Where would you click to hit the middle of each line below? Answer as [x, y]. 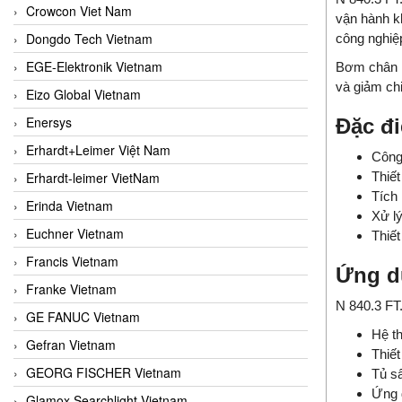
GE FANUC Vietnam [83, 316]
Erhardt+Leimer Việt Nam [98, 149]
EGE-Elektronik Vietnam [94, 66]
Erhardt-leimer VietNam [93, 177]
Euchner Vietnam [75, 233]
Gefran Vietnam [71, 344]
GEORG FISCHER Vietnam [104, 372]
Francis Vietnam [72, 261]
